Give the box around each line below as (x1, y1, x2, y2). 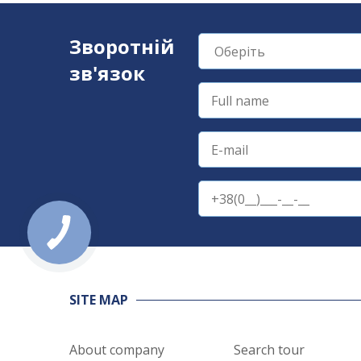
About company (69, 341, 164, 359)
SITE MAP (69, 291, 128, 309)
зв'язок (69, 60, 145, 86)
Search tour (233, 341, 305, 359)
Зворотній (69, 33, 175, 60)
